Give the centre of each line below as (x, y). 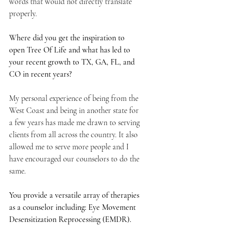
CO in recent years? (40, 74)
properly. (23, 14)
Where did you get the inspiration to (68, 38)
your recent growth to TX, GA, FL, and (73, 62)
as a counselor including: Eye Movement (73, 208)
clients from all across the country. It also (74, 135)
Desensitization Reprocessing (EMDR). (71, 220)
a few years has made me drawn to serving (75, 123)
